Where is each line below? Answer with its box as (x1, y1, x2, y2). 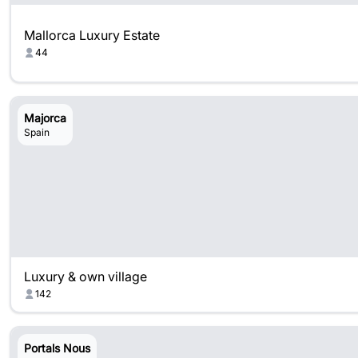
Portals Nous (24, 341, 90, 355)
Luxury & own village (24, 268, 147, 284)
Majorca (24, 111, 66, 125)
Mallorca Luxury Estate (24, 27, 160, 43)
